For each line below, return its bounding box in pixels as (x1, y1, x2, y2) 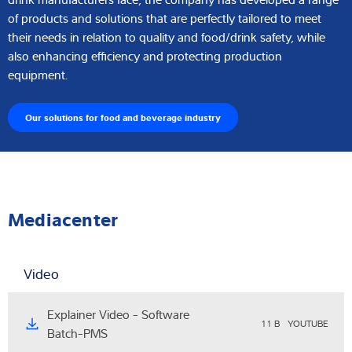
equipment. (8, 66, 68, 84)
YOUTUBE (288, 316, 328, 330)
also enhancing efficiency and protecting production (8, 47, 282, 65)
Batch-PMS (47, 324, 108, 342)
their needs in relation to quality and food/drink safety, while (8, 28, 325, 46)
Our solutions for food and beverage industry (25, 111, 221, 124)
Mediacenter (8, 204, 119, 231)
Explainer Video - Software (47, 305, 189, 323)
